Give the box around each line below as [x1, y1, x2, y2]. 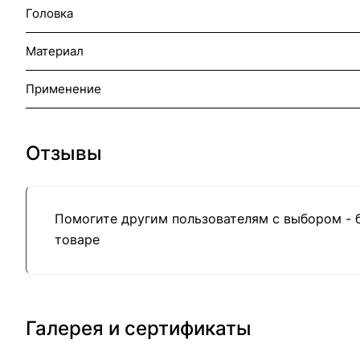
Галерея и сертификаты [26, 317, 252, 341]
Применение [26, 80, 101, 96]
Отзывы [26, 141, 102, 165]
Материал [26, 43, 84, 59]
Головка [26, 5, 73, 21]
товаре [55, 231, 100, 247]
